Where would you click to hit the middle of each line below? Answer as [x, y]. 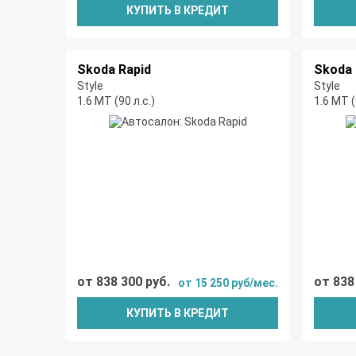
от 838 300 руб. [124, 282]
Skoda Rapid [114, 70]
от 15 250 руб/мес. [228, 283]
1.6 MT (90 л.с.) [116, 101]
